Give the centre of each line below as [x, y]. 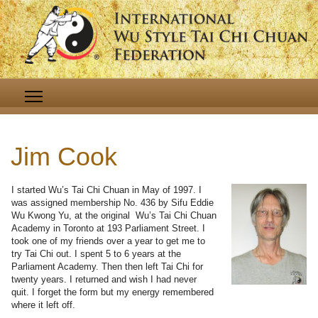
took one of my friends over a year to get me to [108, 241]
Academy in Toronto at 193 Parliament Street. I [108, 229]
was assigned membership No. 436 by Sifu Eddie [113, 203]
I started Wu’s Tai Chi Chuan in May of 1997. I [106, 190]
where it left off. [43, 305]
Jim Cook [64, 157]
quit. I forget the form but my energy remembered [113, 292]
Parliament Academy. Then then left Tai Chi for [107, 267]
